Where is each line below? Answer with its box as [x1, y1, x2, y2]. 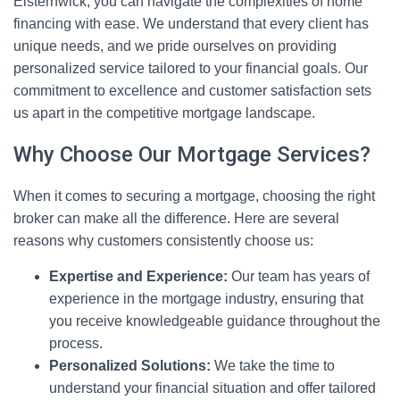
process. [49, 336, 103, 351]
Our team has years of [228, 269, 370, 284]
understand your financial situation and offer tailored [49, 380, 376, 396]
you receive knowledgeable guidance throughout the [49, 313, 380, 329]
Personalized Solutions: [49, 358, 211, 373]
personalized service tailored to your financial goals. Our [13, 61, 368, 76]
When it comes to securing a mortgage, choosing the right [13, 188, 375, 204]
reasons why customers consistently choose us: [13, 233, 313, 248]
